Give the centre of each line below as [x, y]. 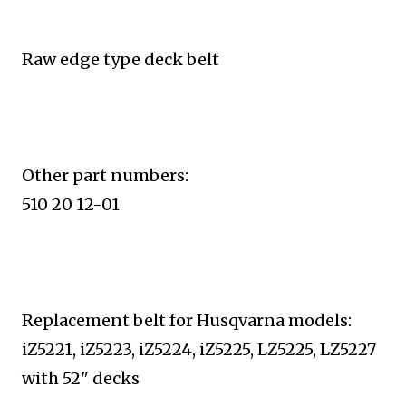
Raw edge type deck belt [124, 59]
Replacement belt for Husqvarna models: [190, 320]
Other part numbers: [109, 175]
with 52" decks [81, 378]
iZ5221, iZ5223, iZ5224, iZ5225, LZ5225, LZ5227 [199, 349]
